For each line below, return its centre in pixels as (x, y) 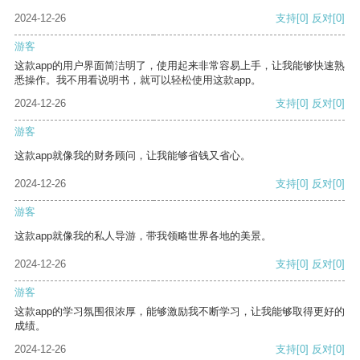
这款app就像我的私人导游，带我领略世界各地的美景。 (143, 236)
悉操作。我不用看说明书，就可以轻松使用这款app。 (138, 80)
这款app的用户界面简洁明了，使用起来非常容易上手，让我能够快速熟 (180, 66)
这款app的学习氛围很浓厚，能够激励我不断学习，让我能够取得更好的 (180, 312)
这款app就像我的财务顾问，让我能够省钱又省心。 (133, 156)
